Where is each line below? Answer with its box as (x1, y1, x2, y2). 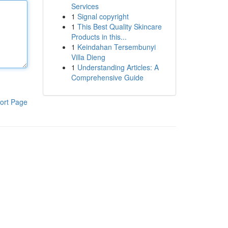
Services (71, 1, 99, 11)
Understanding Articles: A (77, 62, 159, 72)
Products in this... (71, 32, 127, 42)
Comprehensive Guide (71, 72, 144, 82)
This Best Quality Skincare (77, 21, 162, 32)
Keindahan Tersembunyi (77, 42, 156, 52)
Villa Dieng (71, 52, 105, 62)
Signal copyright (77, 11, 129, 21)
